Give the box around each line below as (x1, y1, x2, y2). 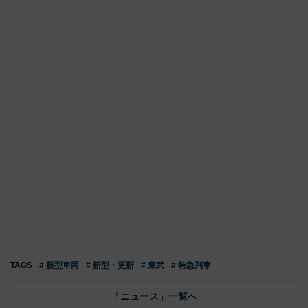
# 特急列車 (171, 260, 211, 270)
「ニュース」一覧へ (111, 290, 197, 302)
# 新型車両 (39, 260, 79, 270)
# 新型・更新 (86, 260, 134, 270)
